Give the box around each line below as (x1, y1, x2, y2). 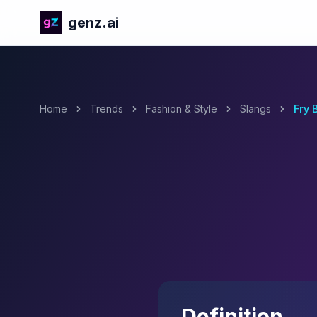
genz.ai (68, 14, 119, 31)
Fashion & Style (146, 103, 217, 115)
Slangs (240, 103, 271, 115)
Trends (90, 103, 123, 115)
